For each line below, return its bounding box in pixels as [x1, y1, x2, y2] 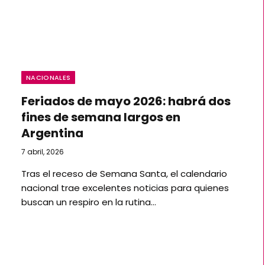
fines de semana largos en [21, 109, 180, 125]
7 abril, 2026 [21, 147, 64, 157]
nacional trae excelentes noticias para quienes [21, 182, 229, 194]
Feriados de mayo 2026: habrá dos [21, 93, 231, 109]
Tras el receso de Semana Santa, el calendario [21, 167, 227, 180]
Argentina [21, 125, 83, 141]
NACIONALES [26, 73, 71, 82]
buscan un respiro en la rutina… [21, 196, 156, 208]
